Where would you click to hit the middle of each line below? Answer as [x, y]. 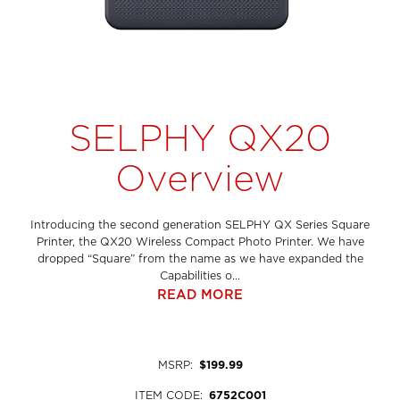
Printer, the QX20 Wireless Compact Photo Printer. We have [200, 242]
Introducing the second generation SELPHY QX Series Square [200, 225]
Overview [200, 179]
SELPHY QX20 [200, 138]
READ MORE [200, 294]
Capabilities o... [200, 276]
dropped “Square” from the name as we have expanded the [200, 259]
